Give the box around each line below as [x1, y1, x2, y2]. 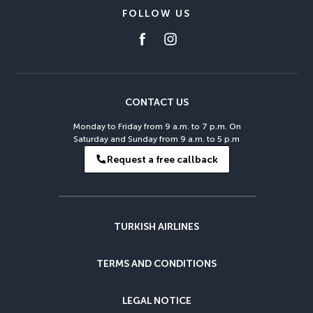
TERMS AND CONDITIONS [96, 258, 217, 270]
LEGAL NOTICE [122, 295, 191, 307]
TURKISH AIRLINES [114, 221, 199, 233]
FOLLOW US [122, 8, 191, 20]
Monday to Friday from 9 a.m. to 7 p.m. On [72, 122, 241, 131]
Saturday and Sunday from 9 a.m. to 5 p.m [73, 134, 240, 144]
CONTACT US [124, 96, 189, 108]
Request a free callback [106, 153, 218, 166]
